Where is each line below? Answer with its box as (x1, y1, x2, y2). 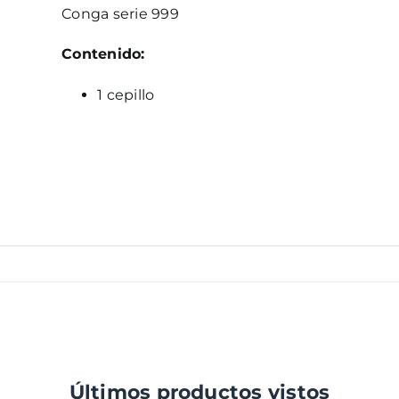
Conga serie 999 (61, 4, 183, 22)
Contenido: (61, 45, 145, 62)
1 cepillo (97, 85, 155, 103)
